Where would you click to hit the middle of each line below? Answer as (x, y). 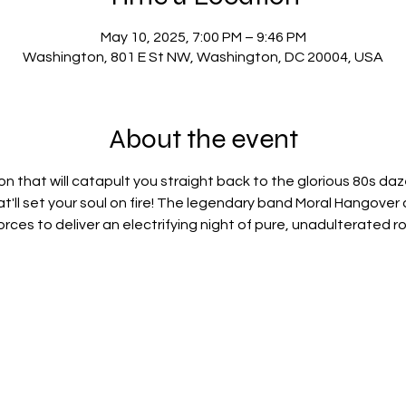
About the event (203, 139)
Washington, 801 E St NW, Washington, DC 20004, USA (203, 57)
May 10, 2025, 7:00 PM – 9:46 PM (203, 37)
